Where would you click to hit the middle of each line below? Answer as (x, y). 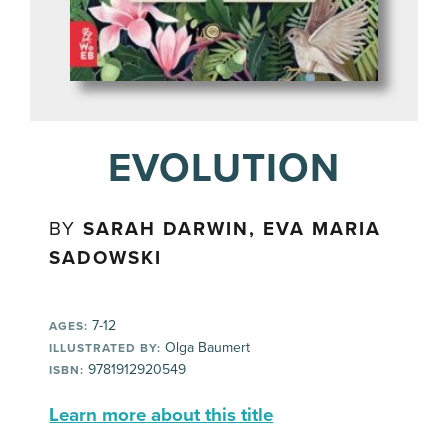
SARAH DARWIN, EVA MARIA (232, 229)
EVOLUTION (224, 168)
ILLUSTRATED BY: (105, 348)
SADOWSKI (106, 258)
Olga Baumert (206, 348)
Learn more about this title (161, 415)
